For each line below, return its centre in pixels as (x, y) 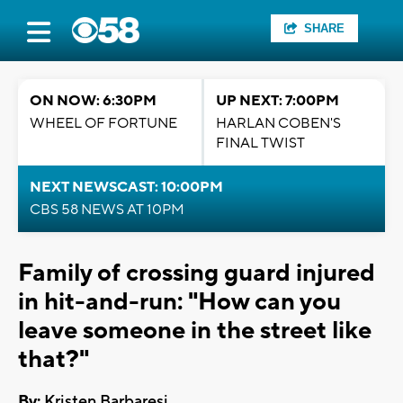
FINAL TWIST (260, 143)
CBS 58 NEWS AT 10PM (107, 210)
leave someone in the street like (195, 331)
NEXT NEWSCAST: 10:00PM (126, 187)
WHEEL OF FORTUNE (103, 123)
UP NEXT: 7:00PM (278, 101)
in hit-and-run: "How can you (179, 302)
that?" (54, 359)
